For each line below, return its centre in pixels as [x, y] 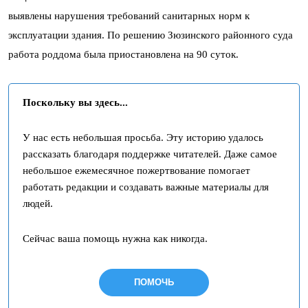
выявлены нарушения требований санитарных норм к [129, 16]
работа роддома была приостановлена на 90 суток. [123, 54]
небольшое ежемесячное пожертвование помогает [136, 170]
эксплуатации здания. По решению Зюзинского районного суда [151, 35]
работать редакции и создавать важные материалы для [146, 187]
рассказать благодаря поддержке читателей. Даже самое [150, 154]
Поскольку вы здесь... [75, 102]
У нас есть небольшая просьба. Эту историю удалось [143, 137]
